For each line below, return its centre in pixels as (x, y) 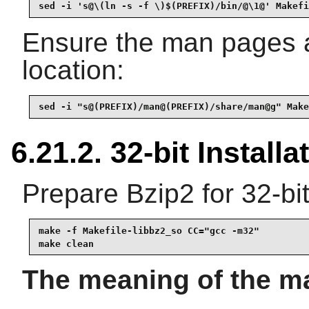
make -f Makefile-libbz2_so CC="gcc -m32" (149, 230)
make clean (66, 243)
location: (73, 70)
